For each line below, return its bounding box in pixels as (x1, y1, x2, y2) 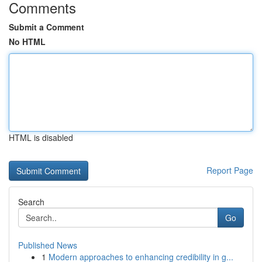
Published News (18, 239, 77, 251)
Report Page (206, 164, 253, 176)
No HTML (9, 36, 46, 47)
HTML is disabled (9, 132, 73, 143)
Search (18, 196, 44, 208)
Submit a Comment (9, 21, 84, 33)
